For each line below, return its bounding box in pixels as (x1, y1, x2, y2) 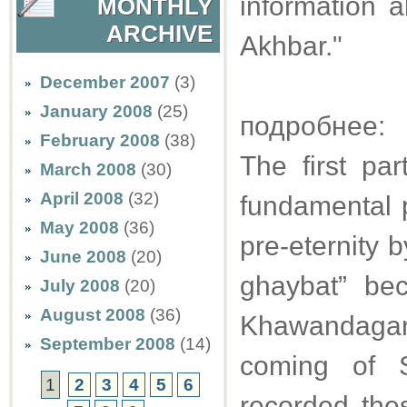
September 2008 (40, 334, 175, 353)
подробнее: (240, 111, 385, 141)
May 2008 (40, 218, 119, 237)
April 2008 (40, 189, 124, 208)
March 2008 (40, 160, 136, 179)
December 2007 (40, 73, 170, 92)
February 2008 (40, 131, 160, 150)
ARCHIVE (106, 21, 213, 46)
